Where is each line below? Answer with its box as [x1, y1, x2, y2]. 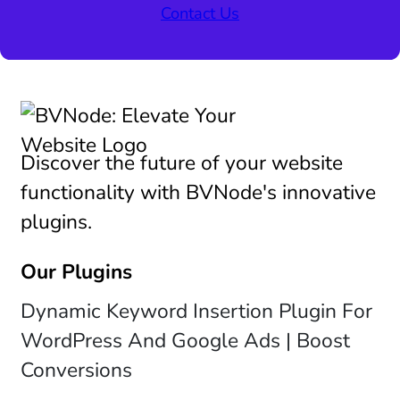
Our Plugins [20, 257, 132, 286]
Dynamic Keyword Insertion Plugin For [20, 297, 372, 326]
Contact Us [161, 2, 239, 24]
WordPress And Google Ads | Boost [20, 327, 350, 355]
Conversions [20, 356, 132, 385]
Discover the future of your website [20, 148, 343, 177]
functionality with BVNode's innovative [20, 178, 376, 206]
